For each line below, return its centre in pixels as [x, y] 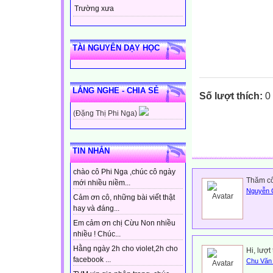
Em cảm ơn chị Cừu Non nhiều [124, 223]
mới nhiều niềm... [102, 183]
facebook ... [92, 260]
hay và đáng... [96, 209]
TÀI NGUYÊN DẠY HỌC [116, 48]
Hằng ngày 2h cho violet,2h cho [126, 249]
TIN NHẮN [91, 151]
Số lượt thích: [231, 96]
